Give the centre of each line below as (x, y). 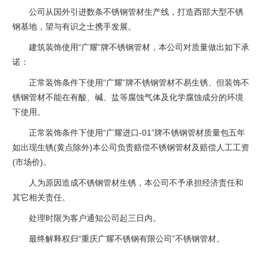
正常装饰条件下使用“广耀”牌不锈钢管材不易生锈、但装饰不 (139, 83)
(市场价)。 (32, 162)
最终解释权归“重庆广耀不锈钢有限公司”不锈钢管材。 (127, 239)
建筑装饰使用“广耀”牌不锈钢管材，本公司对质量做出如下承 (139, 47)
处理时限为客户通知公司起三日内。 (95, 218)
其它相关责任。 (42, 198)
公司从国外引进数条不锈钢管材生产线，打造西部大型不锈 (136, 12)
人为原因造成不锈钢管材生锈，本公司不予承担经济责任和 (136, 183)
